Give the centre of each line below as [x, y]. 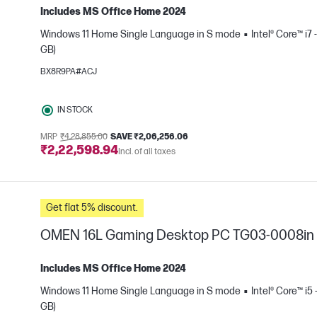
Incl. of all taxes [147, 152]
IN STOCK [75, 110]
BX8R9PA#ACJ [69, 72]
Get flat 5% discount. [92, 208]
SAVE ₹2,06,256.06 [149, 137]
